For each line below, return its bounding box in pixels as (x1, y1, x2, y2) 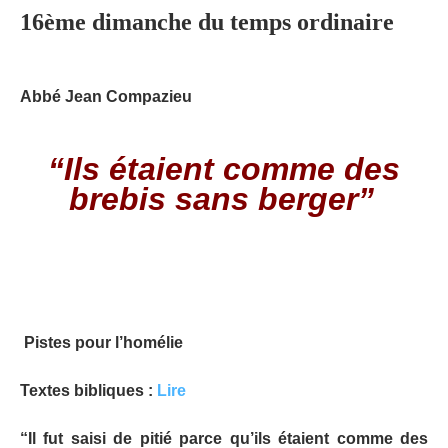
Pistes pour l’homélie (20, 333, 183, 351)
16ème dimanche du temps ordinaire (20, 8, 394, 35)
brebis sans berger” (69, 180, 374, 217)
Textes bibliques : (20, 381, 157, 399)
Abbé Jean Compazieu (20, 87, 192, 105)
